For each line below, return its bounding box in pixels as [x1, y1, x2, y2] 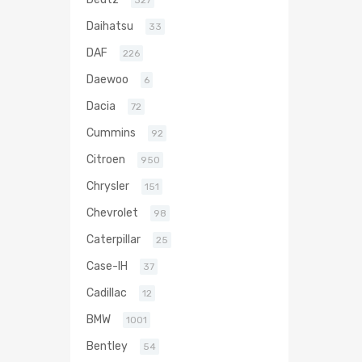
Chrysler [86, 179, 129, 193]
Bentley [86, 339, 128, 353]
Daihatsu [86, 19, 133, 33]
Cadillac [86, 286, 127, 300]
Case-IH [86, 259, 128, 273]
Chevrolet [86, 206, 138, 220]
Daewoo [86, 73, 128, 86]
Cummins [86, 126, 136, 140]
